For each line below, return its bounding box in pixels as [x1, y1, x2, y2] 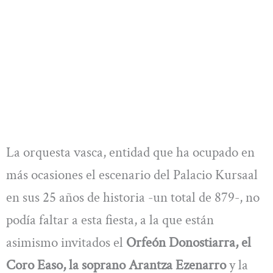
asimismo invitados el [6, 233, 123, 252]
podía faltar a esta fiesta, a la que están [6, 210, 214, 229]
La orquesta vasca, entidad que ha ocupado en [6, 143, 255, 161]
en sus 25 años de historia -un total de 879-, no [6, 188, 260, 207]
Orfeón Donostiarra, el [123, 233, 251, 252]
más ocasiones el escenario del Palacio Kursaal [6, 165, 258, 184]
